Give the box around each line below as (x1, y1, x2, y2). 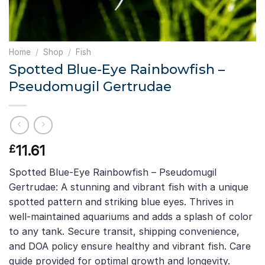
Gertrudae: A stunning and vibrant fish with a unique (9, 181, 248, 193)
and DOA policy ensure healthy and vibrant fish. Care (9, 240, 251, 253)
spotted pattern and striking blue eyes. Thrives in (9, 196, 234, 208)
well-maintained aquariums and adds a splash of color (9, 211, 253, 223)
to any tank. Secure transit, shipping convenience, (9, 225, 240, 238)
